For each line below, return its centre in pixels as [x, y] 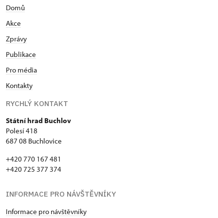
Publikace [21, 54]
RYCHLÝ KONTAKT [37, 103]
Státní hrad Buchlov [38, 120]
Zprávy [16, 38]
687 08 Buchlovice [34, 141]
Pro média [21, 70]
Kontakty [19, 85]
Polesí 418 [22, 130]
